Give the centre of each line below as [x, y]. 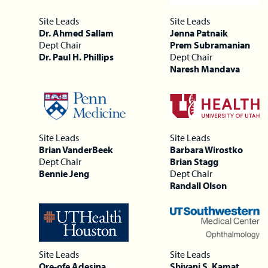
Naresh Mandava [205, 68]
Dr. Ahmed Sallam [77, 33]
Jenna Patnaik [199, 33]
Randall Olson [198, 185]
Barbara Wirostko [206, 149]
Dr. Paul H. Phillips [77, 57]
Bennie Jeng [64, 173]
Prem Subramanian [210, 45]
